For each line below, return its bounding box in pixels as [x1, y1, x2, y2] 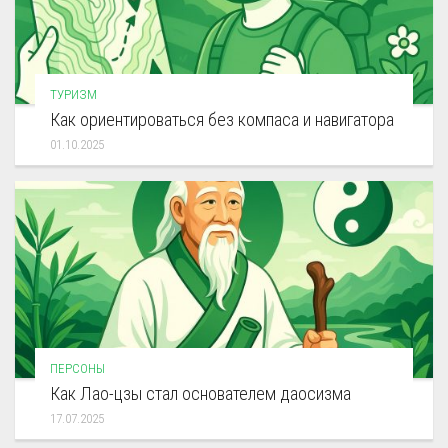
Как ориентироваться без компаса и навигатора [50, 109, 394, 130]
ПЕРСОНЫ [50, 360, 105, 376]
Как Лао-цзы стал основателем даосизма [50, 382, 351, 404]
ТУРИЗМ [50, 87, 97, 102]
